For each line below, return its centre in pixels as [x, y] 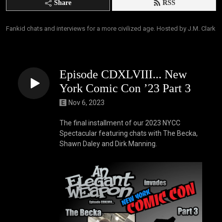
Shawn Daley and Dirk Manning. [108, 143]
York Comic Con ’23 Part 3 [125, 88]
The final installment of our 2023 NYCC [120, 123]
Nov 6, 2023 [86, 102]
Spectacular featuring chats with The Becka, [129, 133]
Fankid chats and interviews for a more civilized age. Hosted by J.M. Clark [111, 28]
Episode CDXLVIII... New [123, 74]
